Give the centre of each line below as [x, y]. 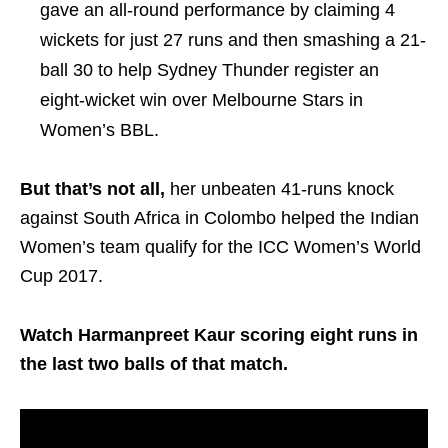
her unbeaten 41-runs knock [279, 188]
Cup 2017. [61, 275]
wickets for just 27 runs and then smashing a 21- [233, 39]
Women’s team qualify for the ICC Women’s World [220, 246]
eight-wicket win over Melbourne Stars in [201, 99]
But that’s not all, [92, 188]
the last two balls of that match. [154, 363]
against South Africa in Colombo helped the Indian [219, 217]
